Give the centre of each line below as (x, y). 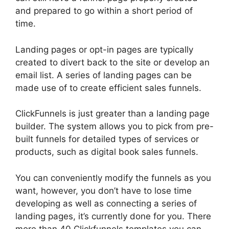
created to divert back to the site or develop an (112, 62)
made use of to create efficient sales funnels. (108, 88)
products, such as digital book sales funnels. (107, 152)
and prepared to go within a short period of (104, 11)
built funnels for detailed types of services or (107, 139)
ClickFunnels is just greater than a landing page (112, 114)
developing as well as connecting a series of (106, 203)
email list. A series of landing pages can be (104, 75)
